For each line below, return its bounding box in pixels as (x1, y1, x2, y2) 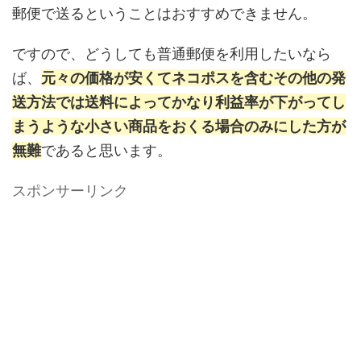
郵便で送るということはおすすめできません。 (12, 4, 317, 22)
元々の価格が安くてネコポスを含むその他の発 (41, 68, 346, 86)
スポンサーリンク (12, 181, 128, 199)
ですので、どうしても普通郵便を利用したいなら (12, 44, 331, 62)
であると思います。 (41, 141, 172, 159)
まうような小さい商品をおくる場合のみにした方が (12, 117, 346, 135)
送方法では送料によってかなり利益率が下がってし (12, 93, 346, 110)
